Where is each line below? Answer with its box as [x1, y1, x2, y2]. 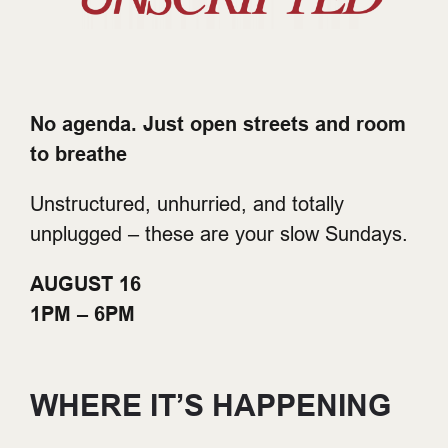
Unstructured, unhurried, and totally [30, 192, 344, 216]
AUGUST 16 [30, 272, 141, 297]
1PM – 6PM [30, 302, 135, 327]
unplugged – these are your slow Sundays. [30, 222, 408, 246]
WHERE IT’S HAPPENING [30, 388, 391, 424]
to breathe [30, 142, 127, 167]
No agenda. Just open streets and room [30, 112, 406, 137]
